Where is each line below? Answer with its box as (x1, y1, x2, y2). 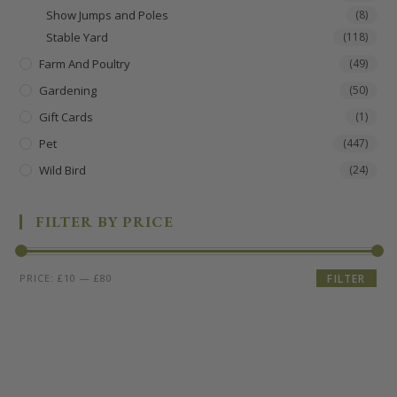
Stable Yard (46, 28, 109, 45)
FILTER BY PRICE (35, 211, 175, 231)
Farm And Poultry (39, 55, 131, 72)
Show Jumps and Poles (46, 6, 169, 23)
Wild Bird (39, 161, 87, 178)
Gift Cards (39, 108, 94, 125)
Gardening (39, 82, 97, 98)
